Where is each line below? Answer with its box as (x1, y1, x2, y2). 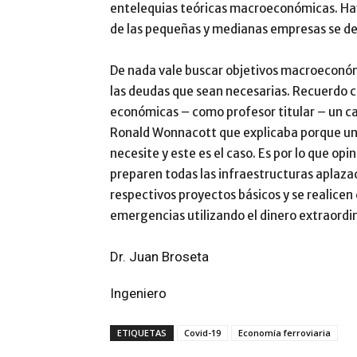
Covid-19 (184, 326, 221, 339)
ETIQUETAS (117, 326, 167, 339)
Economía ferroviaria (238, 326, 331, 339)
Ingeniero (110, 284, 167, 301)
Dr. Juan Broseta (110, 248, 209, 265)
